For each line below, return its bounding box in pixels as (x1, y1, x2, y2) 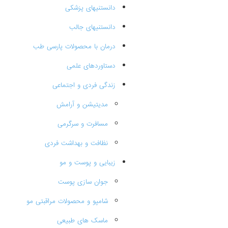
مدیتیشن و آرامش (56, 100, 108, 109)
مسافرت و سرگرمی (58, 119, 108, 129)
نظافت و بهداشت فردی (45, 138, 108, 148)
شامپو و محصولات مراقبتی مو (26, 196, 108, 206)
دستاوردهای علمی (67, 61, 116, 71)
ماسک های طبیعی (57, 216, 108, 225)
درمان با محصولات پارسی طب (33, 42, 116, 51)
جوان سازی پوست (58, 177, 108, 187)
